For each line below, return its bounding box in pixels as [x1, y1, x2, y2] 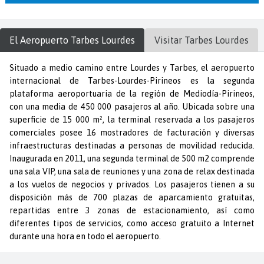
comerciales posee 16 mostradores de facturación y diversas [9, 127, 255, 137]
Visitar [154, 34, 184, 45]
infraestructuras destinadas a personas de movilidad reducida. [9, 140, 255, 150]
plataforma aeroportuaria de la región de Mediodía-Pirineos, [9, 88, 255, 98]
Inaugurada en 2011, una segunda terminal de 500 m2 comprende [9, 153, 255, 163]
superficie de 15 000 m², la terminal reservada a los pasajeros [9, 114, 255, 124]
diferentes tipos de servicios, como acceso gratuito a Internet [9, 218, 255, 228]
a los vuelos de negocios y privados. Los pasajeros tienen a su [9, 179, 255, 189]
